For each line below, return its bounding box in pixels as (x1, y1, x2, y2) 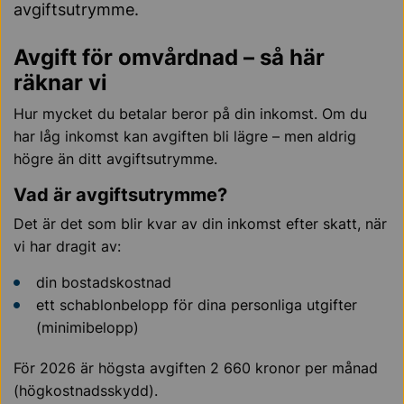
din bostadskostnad (36, 273, 171, 291)
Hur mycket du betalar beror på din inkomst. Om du (14, 105, 367, 123)
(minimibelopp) (36, 318, 139, 336)
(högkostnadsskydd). (14, 381, 158, 399)
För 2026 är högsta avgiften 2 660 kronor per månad (14, 359, 378, 377)
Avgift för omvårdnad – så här (14, 44, 325, 70)
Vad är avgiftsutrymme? (14, 184, 227, 206)
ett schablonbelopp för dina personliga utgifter (36, 296, 357, 314)
